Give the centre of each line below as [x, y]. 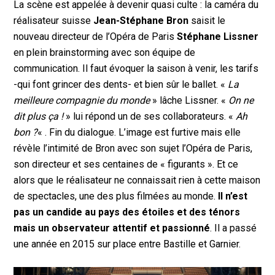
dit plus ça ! [39, 117]
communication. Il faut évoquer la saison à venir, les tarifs [136, 69]
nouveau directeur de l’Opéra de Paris [95, 37]
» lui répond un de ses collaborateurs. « [150, 117]
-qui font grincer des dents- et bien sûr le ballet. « [121, 85]
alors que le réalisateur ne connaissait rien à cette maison [137, 180]
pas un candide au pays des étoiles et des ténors [127, 212]
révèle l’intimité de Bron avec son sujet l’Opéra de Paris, [133, 149]
